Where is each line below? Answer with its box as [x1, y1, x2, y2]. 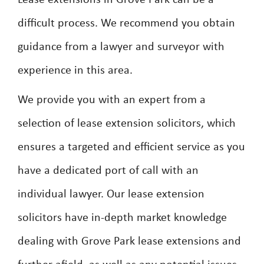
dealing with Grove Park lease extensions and [18, 236, 241, 247]
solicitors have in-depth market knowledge [18, 212, 227, 224]
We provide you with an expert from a [18, 94, 206, 106]
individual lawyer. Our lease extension [18, 189, 204, 200]
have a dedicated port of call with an [18, 165, 199, 177]
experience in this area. [18, 65, 133, 77]
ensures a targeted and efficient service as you [18, 141, 245, 153]
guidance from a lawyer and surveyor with [18, 41, 225, 53]
